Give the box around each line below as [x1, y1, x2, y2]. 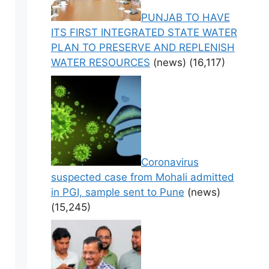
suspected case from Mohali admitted [50, 171, 234, 183]
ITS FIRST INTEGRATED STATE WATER [50, 26, 237, 39]
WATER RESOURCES [50, 56, 150, 69]
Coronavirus [141, 156, 199, 168]
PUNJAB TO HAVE [141, 11, 230, 24]
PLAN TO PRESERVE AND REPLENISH [50, 41, 235, 54]
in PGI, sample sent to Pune [50, 186, 184, 198]
